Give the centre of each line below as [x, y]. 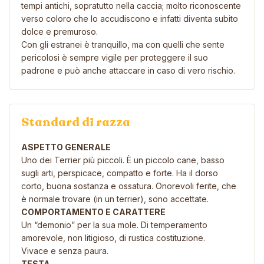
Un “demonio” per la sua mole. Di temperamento [114, 225]
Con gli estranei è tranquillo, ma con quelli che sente [123, 44]
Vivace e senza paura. [65, 250]
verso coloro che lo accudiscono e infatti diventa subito [130, 18]
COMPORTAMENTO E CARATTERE [93, 212]
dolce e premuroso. [60, 31]
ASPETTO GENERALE [66, 147]
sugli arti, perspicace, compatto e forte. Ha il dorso [120, 173]
